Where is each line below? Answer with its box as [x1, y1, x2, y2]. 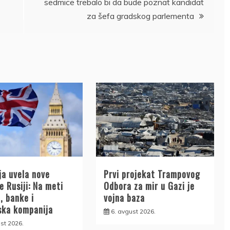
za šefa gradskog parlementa [87, 10, 194, 21]
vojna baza [103, 191, 145, 205]
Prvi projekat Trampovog [103, 167, 200, 181]
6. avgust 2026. [110, 207, 156, 216]
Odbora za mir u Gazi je [103, 179, 195, 193]
